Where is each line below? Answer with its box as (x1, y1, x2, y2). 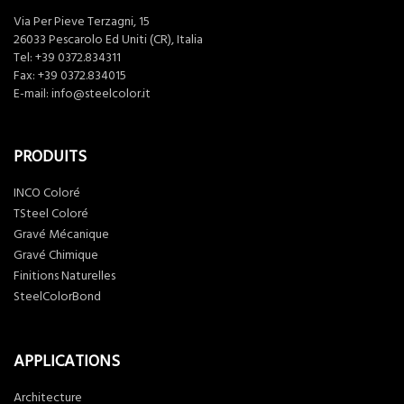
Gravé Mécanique (14, 225, 109, 244)
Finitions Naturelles (14, 267, 115, 286)
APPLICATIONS (14, 350, 120, 373)
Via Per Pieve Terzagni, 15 (14, 13, 150, 32)
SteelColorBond (14, 288, 101, 307)
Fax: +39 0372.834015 (14, 67, 126, 86)
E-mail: (14, 85, 51, 104)
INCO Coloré (14, 184, 80, 203)
